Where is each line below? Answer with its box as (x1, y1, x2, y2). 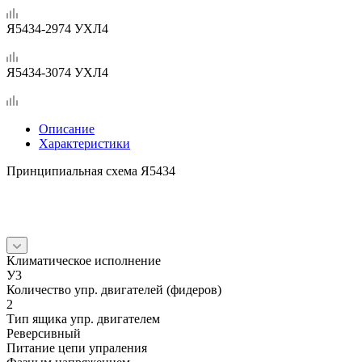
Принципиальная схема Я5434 (6, 163, 175, 178)
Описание (39, 121, 95, 136)
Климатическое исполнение (6, 253, 161, 267)
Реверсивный (6, 326, 81, 340)
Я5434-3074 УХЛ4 (6, 65, 108, 79)
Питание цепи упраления (6, 340, 147, 355)
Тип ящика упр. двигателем (6, 311, 160, 326)
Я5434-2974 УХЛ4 (6, 21, 108, 36)
